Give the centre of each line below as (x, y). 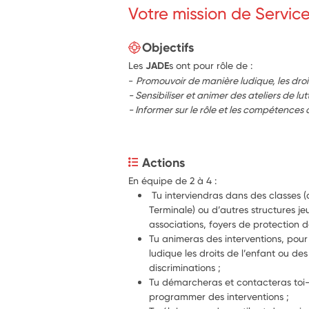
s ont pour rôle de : (211, 65)
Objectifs (168, 47)
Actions (164, 162)
